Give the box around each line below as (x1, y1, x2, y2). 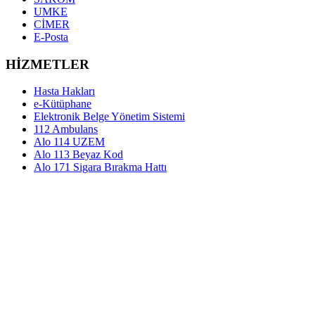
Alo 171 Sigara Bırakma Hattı (34, 161, 167, 174)
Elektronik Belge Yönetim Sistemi (34, 110, 185, 123)
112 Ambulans (34, 123, 98, 136)
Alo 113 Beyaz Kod (34, 148, 123, 161)
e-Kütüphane (34, 98, 91, 110)
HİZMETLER (6, 56, 89, 72)
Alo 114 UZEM (34, 136, 105, 148)
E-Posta (34, 31, 68, 43)
